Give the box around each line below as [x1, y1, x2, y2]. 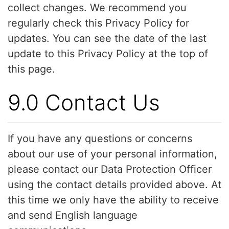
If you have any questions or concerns [8, 132, 192, 145]
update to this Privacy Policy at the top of [8, 47, 208, 60]
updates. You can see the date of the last [8, 32, 207, 44]
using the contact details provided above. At [8, 178, 221, 191]
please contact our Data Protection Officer [8, 163, 212, 176]
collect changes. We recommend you [8, 1, 187, 14]
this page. [8, 62, 55, 75]
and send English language [8, 209, 138, 222]
